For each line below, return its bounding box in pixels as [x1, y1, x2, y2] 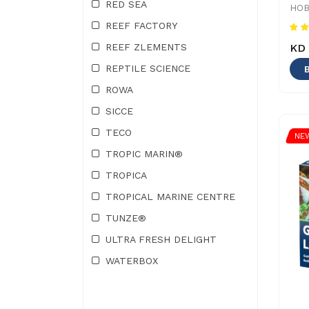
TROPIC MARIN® [106, 148, 183, 159]
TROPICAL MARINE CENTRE [106, 191, 235, 202]
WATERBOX [106, 255, 158, 266]
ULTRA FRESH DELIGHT [106, 234, 217, 245]
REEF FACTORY [106, 20, 177, 31]
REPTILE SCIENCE [106, 63, 190, 74]
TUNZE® [106, 212, 146, 223]
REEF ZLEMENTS [106, 41, 187, 52]
